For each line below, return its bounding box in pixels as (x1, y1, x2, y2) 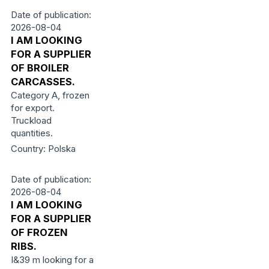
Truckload (10, 115, 52, 126)
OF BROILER (10, 62, 69, 74)
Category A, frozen (10, 89, 89, 101)
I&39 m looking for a (10, 254, 94, 265)
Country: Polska (10, 143, 76, 154)
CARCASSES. (10, 76, 75, 88)
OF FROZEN (10, 226, 68, 238)
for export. (10, 102, 55, 113)
